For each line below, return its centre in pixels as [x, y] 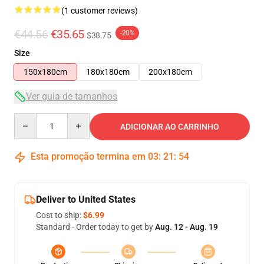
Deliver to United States [86, 199]
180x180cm [108, 72]
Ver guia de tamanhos [72, 96]
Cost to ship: [60, 215]
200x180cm [170, 72]
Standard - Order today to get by [95, 227]
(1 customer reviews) [100, 11]
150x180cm [45, 72]
